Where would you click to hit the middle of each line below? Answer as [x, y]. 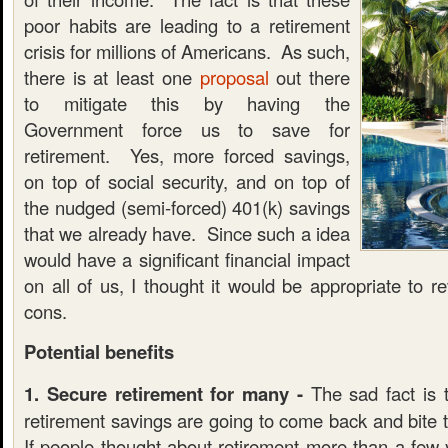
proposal [234, 77]
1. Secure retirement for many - [163, 393]
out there [309, 77]
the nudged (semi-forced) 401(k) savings [187, 207]
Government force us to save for [187, 129]
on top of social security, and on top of [187, 181]
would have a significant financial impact [187, 259]
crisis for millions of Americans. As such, [187, 51]
